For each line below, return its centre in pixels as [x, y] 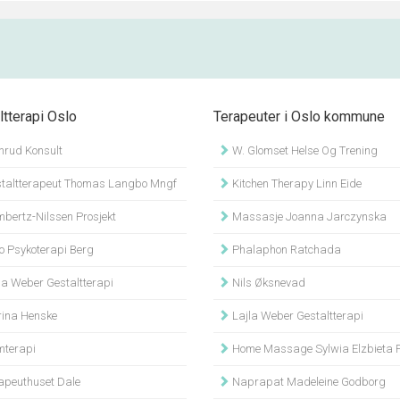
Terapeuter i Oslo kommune [299, 117]
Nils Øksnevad [267, 283]
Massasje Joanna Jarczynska [308, 217]
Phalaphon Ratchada [285, 250]
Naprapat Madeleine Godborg [308, 382]
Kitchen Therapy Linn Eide [296, 183]
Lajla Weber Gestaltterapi [296, 316]
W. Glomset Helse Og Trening [304, 150]
